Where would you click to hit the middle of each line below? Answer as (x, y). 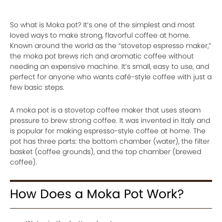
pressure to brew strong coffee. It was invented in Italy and (110, 120)
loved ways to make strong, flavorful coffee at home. (100, 35)
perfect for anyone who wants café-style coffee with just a (111, 77)
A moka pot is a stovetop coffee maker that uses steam (105, 110)
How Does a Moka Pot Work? (97, 194)
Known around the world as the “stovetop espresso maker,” (111, 45)
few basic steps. (37, 87)
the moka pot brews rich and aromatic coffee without (102, 56)
